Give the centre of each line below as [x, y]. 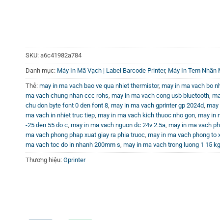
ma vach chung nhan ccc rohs [67, 96]
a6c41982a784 [61, 55]
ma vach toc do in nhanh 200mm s [73, 145]
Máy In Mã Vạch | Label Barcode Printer [111, 71]
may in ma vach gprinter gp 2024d [157, 106]
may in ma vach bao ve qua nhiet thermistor [99, 86]
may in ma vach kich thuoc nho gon [146, 115]
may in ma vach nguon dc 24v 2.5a [118, 125]
